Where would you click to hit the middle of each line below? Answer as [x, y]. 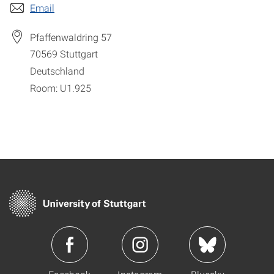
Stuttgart [79, 54]
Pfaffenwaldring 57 [71, 37]
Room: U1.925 [61, 87]
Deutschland [57, 71]
